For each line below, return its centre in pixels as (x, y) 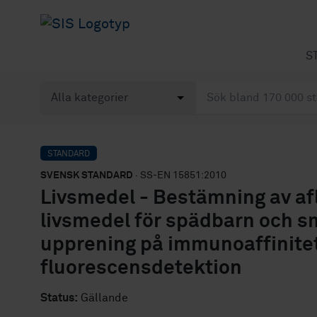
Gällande (103, 298)
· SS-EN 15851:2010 (180, 175)
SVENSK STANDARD (87, 175)
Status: (59, 298)
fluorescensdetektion (141, 268)
